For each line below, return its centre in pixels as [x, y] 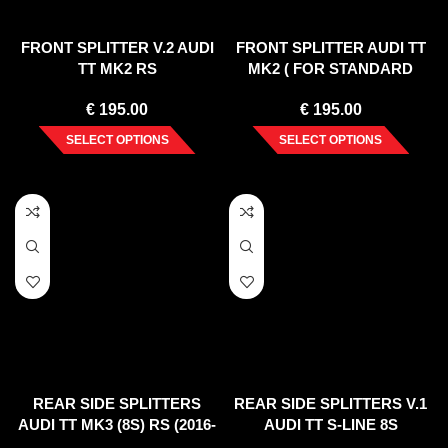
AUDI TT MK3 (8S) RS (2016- [117, 425]
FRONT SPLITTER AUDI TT [330, 48]
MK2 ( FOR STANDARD [331, 69]
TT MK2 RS [117, 69]
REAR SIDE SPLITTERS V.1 [331, 404]
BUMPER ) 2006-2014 [330, 90]
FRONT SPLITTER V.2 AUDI [117, 48]
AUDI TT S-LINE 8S [330, 425]
